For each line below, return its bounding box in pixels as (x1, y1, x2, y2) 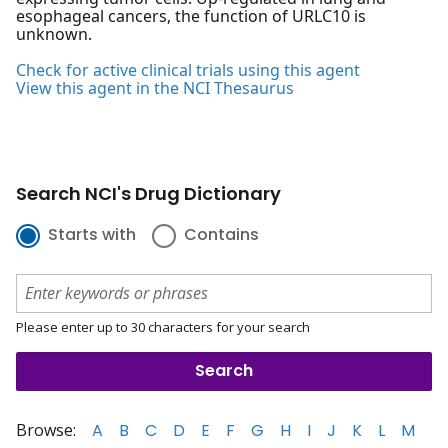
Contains (184, 223, 259, 247)
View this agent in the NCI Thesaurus (16, 77, 294, 100)
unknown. (16, 23, 92, 46)
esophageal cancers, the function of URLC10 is (16, 5, 366, 28)
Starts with (48, 223, 136, 247)
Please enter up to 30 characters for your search (16, 317, 310, 336)
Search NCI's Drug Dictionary (16, 181, 281, 207)
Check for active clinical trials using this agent (16, 59, 360, 82)
